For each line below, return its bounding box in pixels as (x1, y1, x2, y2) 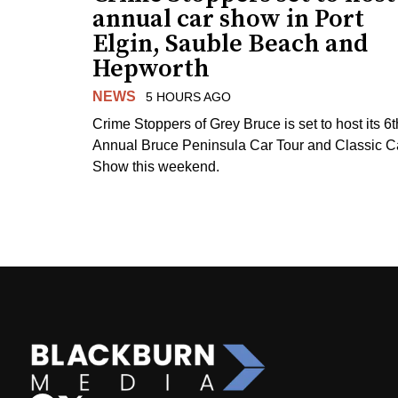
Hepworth (92, 53, 210, 85)
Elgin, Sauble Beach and (92, 28, 368, 60)
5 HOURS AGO (145, 90, 231, 105)
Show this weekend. (92, 158, 219, 174)
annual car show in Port (92, 4, 364, 36)
